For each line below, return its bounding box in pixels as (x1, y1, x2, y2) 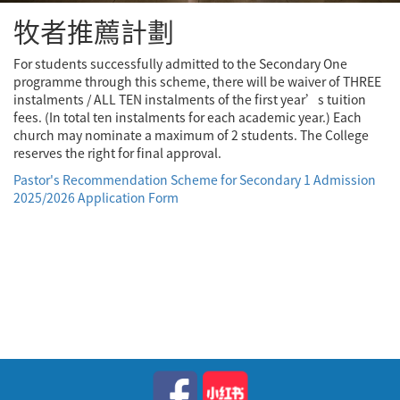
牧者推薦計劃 (13, 11, 174, 51)
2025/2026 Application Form (13, 188, 179, 206)
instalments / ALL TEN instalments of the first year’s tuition (13, 90, 366, 108)
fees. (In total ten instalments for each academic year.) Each (13, 108, 362, 126)
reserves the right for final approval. (13, 144, 221, 162)
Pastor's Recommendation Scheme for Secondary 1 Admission (13, 171, 376, 188)
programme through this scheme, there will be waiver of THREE (13, 72, 381, 90)
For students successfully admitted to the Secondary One (13, 54, 347, 72)
